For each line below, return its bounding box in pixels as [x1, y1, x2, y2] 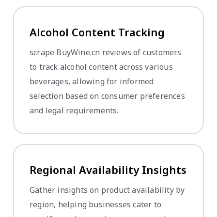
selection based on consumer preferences [30, 91, 185, 102]
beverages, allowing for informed [30, 76, 154, 87]
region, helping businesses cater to [30, 199, 161, 210]
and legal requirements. [30, 105, 119, 116]
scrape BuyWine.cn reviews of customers [30, 47, 182, 58]
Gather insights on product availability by [30, 185, 185, 196]
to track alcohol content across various [30, 62, 173, 73]
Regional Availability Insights [30, 162, 186, 177]
